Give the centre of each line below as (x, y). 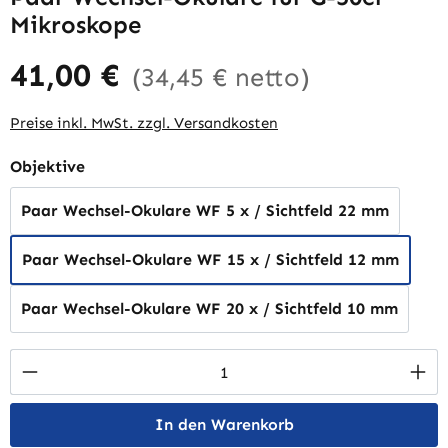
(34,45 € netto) (221, 77)
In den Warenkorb (224, 424)
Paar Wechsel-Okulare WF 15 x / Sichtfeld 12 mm (210, 259)
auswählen (126, 165)
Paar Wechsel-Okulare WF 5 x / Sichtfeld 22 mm (205, 210)
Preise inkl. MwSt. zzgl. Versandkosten (144, 123)
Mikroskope (75, 24)
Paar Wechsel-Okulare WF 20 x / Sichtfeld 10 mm (209, 308)
